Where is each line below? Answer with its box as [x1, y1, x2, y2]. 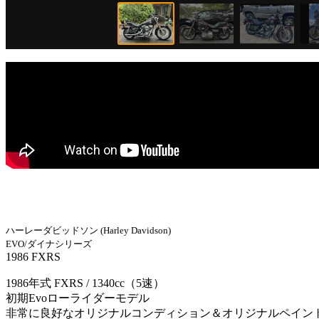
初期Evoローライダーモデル [6, 292, 150, 304]
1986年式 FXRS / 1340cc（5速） [6, 277, 164, 289]
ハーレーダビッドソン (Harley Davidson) [6, 225, 171, 236]
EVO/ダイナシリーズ [6, 239, 92, 249]
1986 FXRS [6, 251, 61, 263]
